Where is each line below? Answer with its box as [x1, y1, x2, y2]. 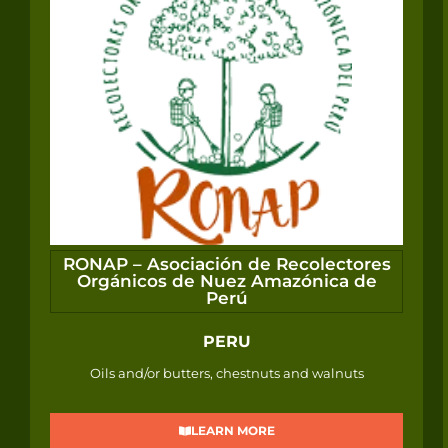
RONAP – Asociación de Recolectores [62, 254, 391, 275]
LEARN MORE [190, 423, 275, 439]
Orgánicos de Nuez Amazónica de [76, 271, 377, 292]
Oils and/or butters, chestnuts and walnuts [89, 365, 364, 382]
